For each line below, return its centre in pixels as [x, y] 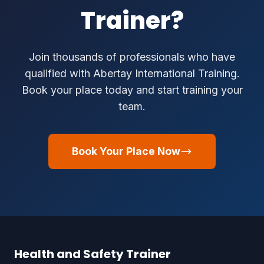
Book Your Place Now [126, 151]
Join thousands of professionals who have [132, 57]
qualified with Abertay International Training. [132, 74]
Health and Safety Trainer [93, 254]
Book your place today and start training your [132, 90]
